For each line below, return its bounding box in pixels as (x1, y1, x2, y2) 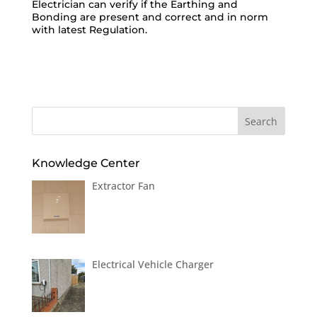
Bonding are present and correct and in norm (31, 11, 268, 23)
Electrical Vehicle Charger (92, 257, 214, 271)
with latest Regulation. (31, 23, 147, 36)
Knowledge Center (31, 156, 140, 170)
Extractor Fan (92, 179, 156, 192)
